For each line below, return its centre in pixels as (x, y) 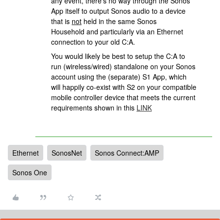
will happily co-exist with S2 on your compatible (124, 87)
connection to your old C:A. (93, 42)
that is (61, 21)
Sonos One (30, 172)
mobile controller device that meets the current (123, 97)
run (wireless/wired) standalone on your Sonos (123, 66)
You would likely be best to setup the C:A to (118, 56)
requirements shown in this (94, 108)
